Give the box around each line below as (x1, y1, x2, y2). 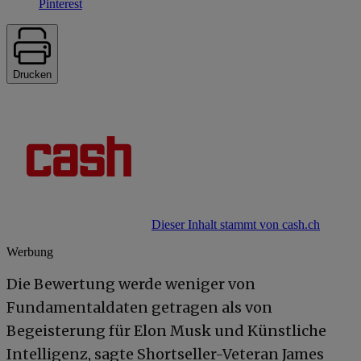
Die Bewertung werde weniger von (6, 274, 255, 293)
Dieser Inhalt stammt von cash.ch (151, 217, 320, 231)
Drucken (13, 68, 52, 81)
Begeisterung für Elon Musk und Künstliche (6, 321, 326, 340)
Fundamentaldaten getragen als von (6, 297, 272, 317)
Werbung (6, 244, 53, 259)
